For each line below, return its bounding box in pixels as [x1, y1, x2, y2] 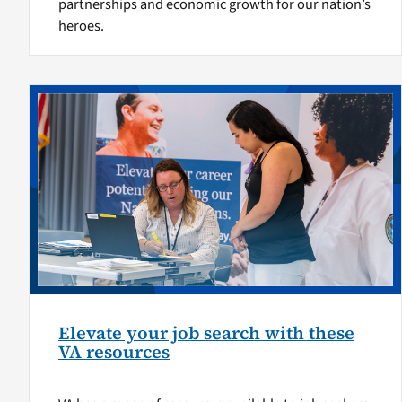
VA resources [57, 339, 170, 364]
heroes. [57, 15, 104, 38]
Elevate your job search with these [57, 320, 354, 345]
